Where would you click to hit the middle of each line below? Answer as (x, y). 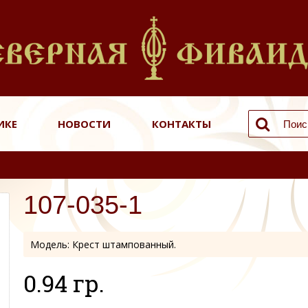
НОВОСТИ (84, 124)
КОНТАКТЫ (181, 124)
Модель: (51, 244)
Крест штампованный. (124, 244)
